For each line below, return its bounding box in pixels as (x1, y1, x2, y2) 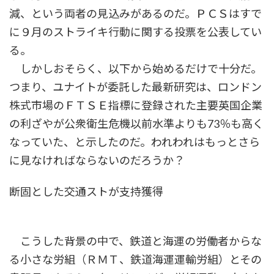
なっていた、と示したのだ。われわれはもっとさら (9, 135, 260, 149)
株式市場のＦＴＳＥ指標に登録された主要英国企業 (9, 98, 262, 113)
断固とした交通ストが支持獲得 (9, 185, 163, 199)
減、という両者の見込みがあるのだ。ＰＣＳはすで (9, 7, 262, 21)
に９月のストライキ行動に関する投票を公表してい (9, 25, 262, 39)
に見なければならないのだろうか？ (9, 154, 185, 168)
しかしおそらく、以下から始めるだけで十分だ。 (9, 62, 262, 76)
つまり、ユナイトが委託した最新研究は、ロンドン (9, 80, 262, 94)
